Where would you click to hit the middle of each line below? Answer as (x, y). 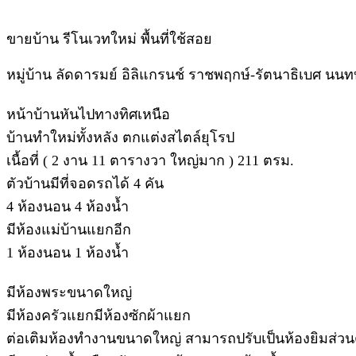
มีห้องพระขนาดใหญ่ (69, 292)
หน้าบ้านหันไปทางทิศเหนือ (88, 114)
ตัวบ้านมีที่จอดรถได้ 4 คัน (85, 183)
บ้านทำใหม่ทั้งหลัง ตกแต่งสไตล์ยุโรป (120, 137)
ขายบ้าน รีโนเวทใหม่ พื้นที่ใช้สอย (109, 39)
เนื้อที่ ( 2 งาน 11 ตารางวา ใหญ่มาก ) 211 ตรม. (150, 160)
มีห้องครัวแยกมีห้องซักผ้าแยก (99, 315)
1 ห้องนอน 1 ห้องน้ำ (68, 252)
